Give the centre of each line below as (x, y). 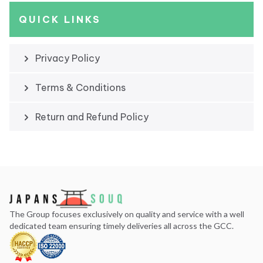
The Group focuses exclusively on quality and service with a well (127, 214)
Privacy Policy (68, 58)
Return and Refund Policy (92, 117)
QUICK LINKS (60, 19)
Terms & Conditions (80, 87)
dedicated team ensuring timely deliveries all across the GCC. (122, 226)
